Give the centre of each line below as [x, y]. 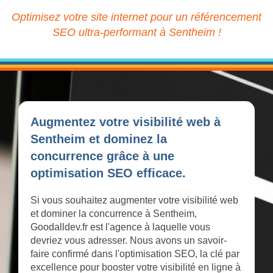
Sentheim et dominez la [99, 139]
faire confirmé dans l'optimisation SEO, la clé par [135, 254]
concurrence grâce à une [102, 156]
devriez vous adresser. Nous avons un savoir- [129, 241]
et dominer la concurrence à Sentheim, [114, 214]
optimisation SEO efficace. [108, 173]
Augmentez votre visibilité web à [126, 122]
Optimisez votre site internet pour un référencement [136, 17]
